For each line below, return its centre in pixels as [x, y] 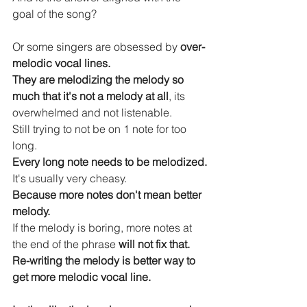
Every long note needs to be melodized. [110, 161]
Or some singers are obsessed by [96, 46]
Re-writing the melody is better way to [105, 260]
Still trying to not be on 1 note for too [101, 128]
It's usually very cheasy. [70, 178]
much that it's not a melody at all [90, 96]
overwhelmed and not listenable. [92, 112]
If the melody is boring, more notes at [103, 227]
